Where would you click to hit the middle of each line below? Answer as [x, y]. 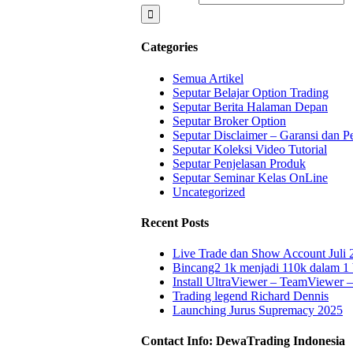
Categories [169, 47]
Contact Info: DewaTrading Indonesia [243, 341]
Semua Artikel [208, 78]
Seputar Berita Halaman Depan [250, 106]
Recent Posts [175, 222]
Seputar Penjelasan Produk [239, 163]
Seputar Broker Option [229, 121]
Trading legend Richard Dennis [251, 296]
